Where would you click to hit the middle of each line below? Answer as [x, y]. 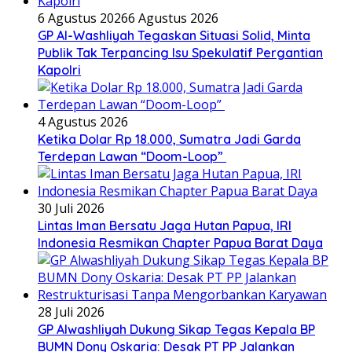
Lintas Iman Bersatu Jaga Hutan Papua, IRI [165, 226]
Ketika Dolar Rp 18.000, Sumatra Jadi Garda [169, 139]
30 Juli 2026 [71, 209]
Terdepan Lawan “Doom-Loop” [132, 157]
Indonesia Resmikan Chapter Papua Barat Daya [180, 243]
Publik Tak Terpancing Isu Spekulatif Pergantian [180, 53]
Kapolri [59, 70]
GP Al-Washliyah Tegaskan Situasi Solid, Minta [174, 36]
